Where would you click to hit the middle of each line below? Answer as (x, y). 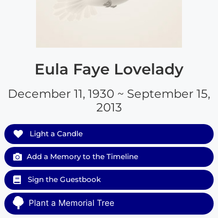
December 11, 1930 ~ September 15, (109, 93)
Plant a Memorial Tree (71, 203)
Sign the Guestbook (63, 179)
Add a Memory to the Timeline (82, 156)
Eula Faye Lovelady (109, 69)
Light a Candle (55, 133)
